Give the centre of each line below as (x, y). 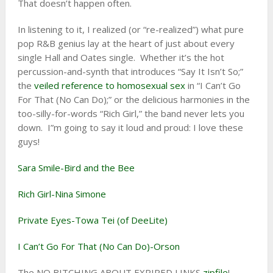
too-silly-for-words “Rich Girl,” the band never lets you (131, 113)
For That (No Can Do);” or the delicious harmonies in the (133, 99)
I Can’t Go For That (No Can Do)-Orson (98, 246)
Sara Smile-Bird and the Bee (76, 168)
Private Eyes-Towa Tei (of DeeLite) (92, 220)
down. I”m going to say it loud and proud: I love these (130, 127)
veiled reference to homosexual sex (111, 85)
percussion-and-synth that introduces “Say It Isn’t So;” (130, 71)
